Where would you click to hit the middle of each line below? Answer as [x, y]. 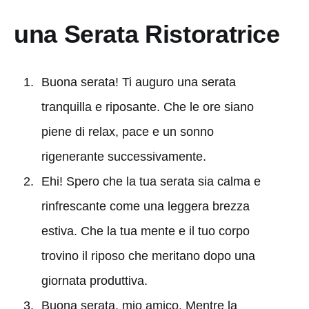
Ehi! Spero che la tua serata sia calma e [151, 181]
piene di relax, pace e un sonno [127, 131]
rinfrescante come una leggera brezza [145, 206]
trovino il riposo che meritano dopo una [148, 256]
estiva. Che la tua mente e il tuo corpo [145, 231]
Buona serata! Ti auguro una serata [138, 82]
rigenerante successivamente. [123, 156]
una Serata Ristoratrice [147, 34]
